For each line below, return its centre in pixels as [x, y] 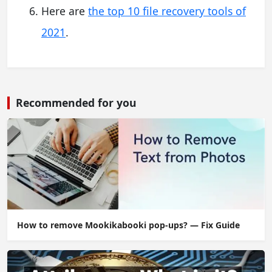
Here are [65, 11]
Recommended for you [76, 103]
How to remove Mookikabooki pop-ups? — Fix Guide [128, 225]
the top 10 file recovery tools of [167, 11]
